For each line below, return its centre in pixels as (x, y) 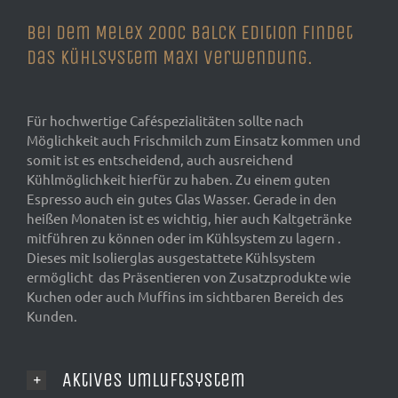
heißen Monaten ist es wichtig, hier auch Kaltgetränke (189, 219)
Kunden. (52, 316)
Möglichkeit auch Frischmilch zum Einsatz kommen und (194, 140)
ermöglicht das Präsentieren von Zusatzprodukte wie (189, 277)
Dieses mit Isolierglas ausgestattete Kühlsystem (171, 258)
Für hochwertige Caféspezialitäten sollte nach (165, 121)
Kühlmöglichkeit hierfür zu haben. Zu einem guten (179, 179)
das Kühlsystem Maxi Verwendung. (170, 58)
